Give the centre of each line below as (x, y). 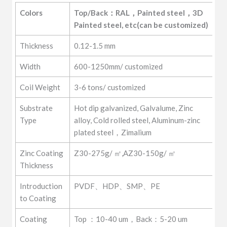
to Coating (38, 198)
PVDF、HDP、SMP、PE (117, 186)
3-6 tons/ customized (109, 87)
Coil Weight (40, 87)
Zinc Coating (41, 153)
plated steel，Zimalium (112, 132)
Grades (32, 8)
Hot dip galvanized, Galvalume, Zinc (133, 108)
